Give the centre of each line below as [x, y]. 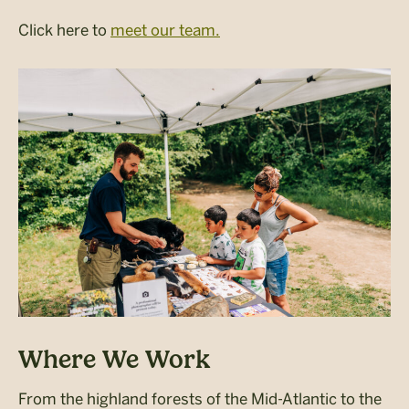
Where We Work [114, 359]
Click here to [64, 30]
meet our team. [165, 30]
